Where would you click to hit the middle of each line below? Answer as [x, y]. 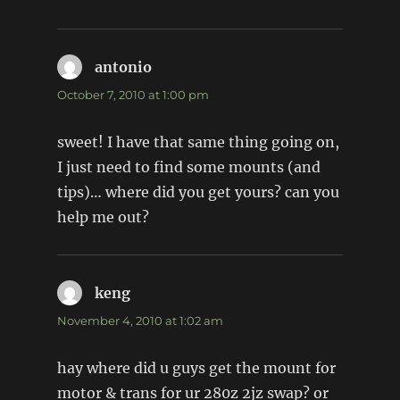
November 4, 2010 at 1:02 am [140, 320]
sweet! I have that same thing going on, [198, 142]
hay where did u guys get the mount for [196, 367]
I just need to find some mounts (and [188, 167]
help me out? [103, 217]
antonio [123, 67]
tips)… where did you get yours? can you [198, 192]
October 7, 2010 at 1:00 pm [133, 94]
